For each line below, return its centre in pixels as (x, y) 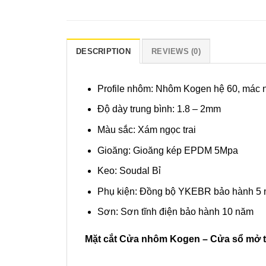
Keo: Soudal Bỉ (129, 171)
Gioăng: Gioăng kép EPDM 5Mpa (167, 150)
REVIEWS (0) (176, 51)
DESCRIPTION (103, 51)
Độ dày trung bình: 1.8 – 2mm (159, 109)
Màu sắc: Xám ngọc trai (146, 129)
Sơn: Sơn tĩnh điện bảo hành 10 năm (175, 212)
